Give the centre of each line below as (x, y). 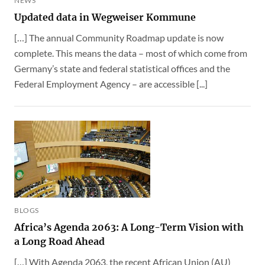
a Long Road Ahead (59, 242)
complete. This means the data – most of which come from (131, 53)
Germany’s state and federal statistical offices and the (122, 69)
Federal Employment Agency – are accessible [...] (111, 84)
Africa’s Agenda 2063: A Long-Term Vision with (129, 227)
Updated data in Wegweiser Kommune (105, 17)
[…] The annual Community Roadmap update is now (119, 38)
